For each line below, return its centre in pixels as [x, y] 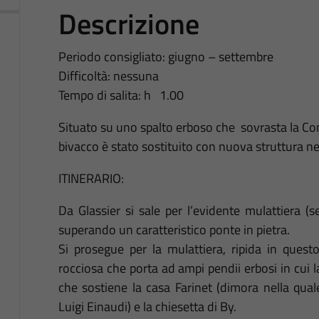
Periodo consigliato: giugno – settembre [166, 57]
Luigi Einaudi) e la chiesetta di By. [147, 307]
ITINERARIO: [91, 179]
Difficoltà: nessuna [108, 76]
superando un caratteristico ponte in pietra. [174, 230]
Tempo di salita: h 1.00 [121, 95]
